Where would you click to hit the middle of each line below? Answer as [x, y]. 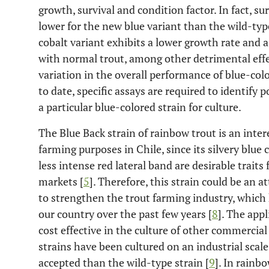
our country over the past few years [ [125, 214]
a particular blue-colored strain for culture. [140, 107]
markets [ [61, 181]
